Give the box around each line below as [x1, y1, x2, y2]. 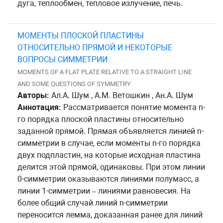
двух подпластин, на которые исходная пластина [17, 150, 201, 160]
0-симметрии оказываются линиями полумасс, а [17, 174, 199, 184]
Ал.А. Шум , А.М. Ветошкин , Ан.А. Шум [49, 90, 193, 100]
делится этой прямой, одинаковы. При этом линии [17, 162, 205, 172]
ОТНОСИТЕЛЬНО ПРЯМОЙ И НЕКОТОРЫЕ [17, 42, 172, 52]
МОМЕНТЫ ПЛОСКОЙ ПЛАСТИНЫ [17, 30, 144, 40]
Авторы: [17, 90, 49, 100]
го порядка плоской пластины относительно [17, 114, 184, 124]
